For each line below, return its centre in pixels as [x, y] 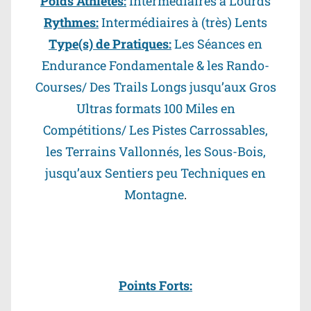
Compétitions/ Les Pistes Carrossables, [155, 130]
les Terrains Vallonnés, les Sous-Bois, [155, 152]
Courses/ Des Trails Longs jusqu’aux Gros [155, 87]
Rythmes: [71, 23]
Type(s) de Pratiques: [110, 44]
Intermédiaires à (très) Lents [183, 23]
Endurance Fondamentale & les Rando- [155, 66]
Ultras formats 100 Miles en [155, 109]
